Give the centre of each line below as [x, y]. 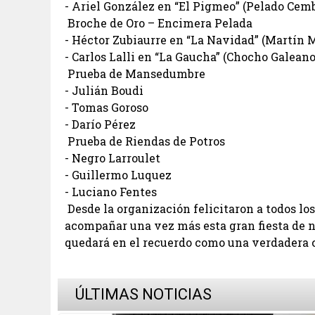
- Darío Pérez [102, 124]
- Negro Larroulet [114, 158]
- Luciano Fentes [112, 192]
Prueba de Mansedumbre [136, 74]
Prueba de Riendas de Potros [146, 141]
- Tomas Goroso [108, 108]
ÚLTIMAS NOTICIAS [142, 295]
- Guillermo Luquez [120, 175]
